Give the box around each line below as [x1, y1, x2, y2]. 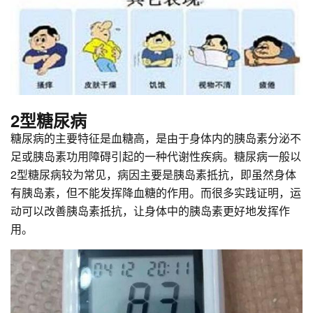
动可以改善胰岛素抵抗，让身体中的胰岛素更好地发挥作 [10, 202, 290, 219]
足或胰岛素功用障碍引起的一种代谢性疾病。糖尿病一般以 [10, 147, 301, 164]
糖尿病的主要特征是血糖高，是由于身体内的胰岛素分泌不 [10, 129, 301, 146]
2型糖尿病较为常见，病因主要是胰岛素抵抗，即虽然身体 [10, 166, 296, 182]
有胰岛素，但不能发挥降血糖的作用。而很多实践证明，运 [10, 184, 301, 201]
